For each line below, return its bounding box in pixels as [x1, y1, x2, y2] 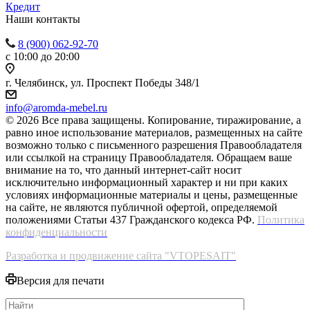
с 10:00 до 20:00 [6, 51, 80, 63]
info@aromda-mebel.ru [6, 102, 107, 114]
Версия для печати [17, 275, 104, 287]
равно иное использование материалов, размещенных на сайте [6, 127, 302, 139]
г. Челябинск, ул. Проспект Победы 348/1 [6, 77, 200, 89]
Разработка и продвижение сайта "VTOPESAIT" [6, 250, 236, 262]
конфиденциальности [6, 226, 107, 239]
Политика [257, 214, 304, 226]
